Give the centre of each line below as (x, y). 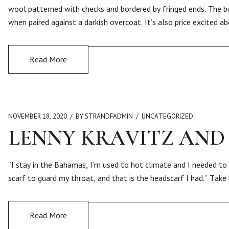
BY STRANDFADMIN (104, 116)
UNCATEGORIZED (167, 116)
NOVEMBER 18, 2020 (38, 116)
